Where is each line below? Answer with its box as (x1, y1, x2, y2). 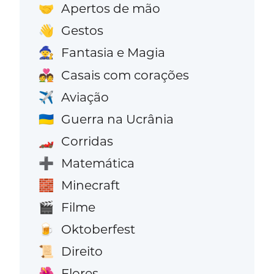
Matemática (61, 155, 135, 171)
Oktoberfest (61, 221, 135, 237)
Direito (61, 243, 103, 259)
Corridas (61, 133, 113, 149)
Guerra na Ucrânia (61, 111, 174, 127)
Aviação (61, 89, 109, 105)
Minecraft (61, 177, 120, 193)
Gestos (61, 23, 103, 39)
